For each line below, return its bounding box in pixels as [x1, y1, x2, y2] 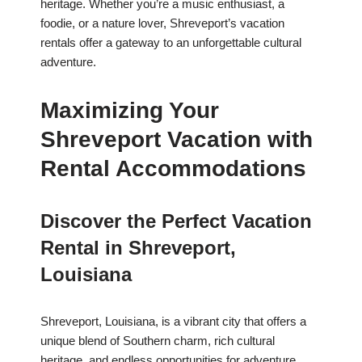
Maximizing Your [40, 98, 219, 124]
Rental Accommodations [40, 156, 306, 182]
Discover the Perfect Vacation [40, 210, 312, 233]
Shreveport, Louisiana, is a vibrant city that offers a [40, 314, 306, 329]
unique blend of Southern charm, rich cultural [40, 334, 275, 348]
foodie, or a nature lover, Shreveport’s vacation [40, 16, 284, 31]
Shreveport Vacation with [40, 127, 313, 153]
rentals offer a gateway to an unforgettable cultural [40, 36, 301, 50]
